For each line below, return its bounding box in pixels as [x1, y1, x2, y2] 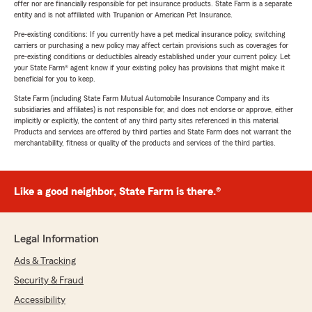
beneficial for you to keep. [14, 75, 95, 83]
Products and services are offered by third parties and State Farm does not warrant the [14, 127, 291, 136]
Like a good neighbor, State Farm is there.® [14, 186, 221, 197]
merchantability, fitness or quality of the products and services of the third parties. [14, 139, 276, 147]
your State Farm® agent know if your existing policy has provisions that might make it [14, 63, 285, 72]
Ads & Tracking [14, 256, 76, 266]
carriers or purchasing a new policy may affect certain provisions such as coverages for [14, 41, 288, 49]
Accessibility [14, 295, 65, 305]
